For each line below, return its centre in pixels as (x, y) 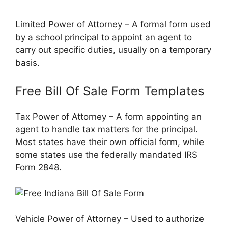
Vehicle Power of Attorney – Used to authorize (110, 219)
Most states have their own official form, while (110, 142)
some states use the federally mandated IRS (106, 155)
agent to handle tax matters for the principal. (107, 130)
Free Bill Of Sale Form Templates (110, 91)
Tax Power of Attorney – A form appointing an (108, 117)
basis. (27, 62)
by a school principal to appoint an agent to (104, 37)
